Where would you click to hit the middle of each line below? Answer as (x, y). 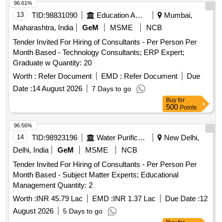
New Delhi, (181, 138)
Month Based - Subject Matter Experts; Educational (96, 175)
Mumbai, (177, 15)
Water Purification (141, 138)
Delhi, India (31, 150)
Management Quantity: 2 (75, 185)
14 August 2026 (57, 89)
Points (188, 108)
